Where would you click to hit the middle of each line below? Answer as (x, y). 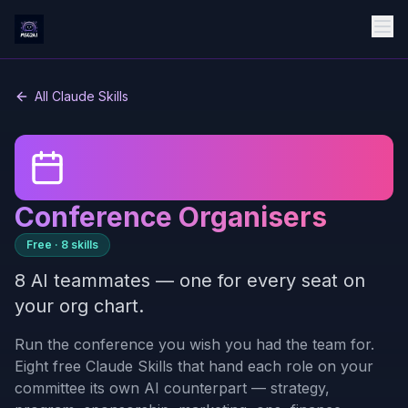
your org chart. (79, 306)
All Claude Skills (82, 96)
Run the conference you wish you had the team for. (194, 344)
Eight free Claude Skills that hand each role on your (194, 366)
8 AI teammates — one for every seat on (190, 280)
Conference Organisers (171, 217)
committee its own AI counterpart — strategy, (172, 388)
